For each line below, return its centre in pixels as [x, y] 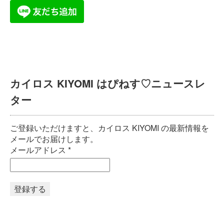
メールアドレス [39, 149]
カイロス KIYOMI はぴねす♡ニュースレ [108, 83]
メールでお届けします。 [54, 138]
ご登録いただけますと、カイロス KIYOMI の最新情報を [109, 127]
